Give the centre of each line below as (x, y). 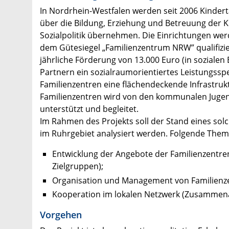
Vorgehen (61, 214)
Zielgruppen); (78, 166)
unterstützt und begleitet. (89, 109)
